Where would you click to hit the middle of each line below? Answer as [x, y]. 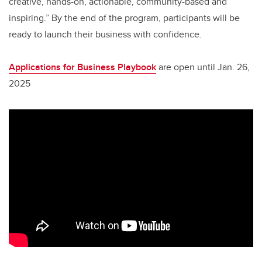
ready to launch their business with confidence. [106, 35]
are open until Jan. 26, [203, 67]
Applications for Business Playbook [82, 67]
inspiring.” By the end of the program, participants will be [124, 18]
